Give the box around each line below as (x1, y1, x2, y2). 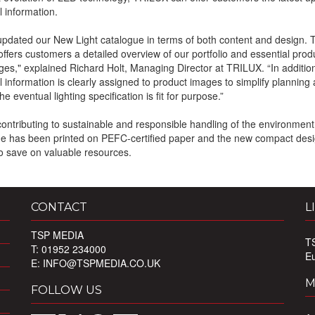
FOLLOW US (31, 283, 102, 297)
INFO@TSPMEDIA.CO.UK (43, 256, 160, 270)
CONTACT (31, 200, 87, 214)
